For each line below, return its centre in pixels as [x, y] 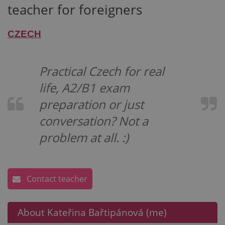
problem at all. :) [84, 137]
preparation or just [91, 104]
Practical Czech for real [102, 71]
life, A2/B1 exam [84, 88]
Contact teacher [56, 179]
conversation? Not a [94, 121]
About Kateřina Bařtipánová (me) [92, 212]
